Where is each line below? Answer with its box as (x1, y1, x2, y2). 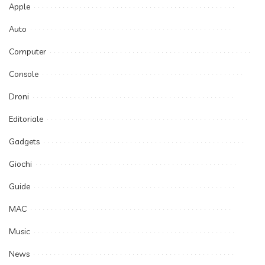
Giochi (9, 159, 32, 169)
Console (9, 69, 38, 79)
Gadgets (9, 136, 40, 147)
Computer (9, 46, 46, 57)
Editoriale (9, 114, 43, 124)
